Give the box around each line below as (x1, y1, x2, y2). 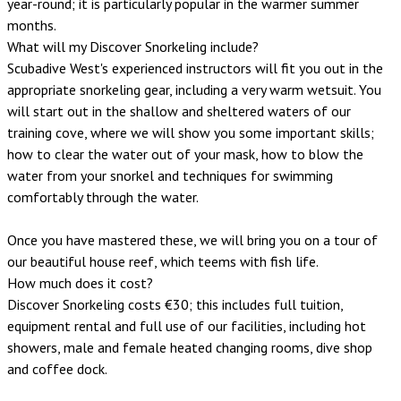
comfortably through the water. (7, 188, 199, 207)
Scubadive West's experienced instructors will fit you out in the (7, 59, 383, 78)
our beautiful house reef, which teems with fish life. (7, 252, 319, 271)
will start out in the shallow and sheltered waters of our (7, 102, 351, 121)
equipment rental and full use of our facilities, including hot (7, 317, 366, 336)
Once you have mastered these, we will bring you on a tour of (7, 231, 378, 250)
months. (7, 16, 56, 35)
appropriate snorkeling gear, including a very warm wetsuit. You (7, 81, 381, 99)
